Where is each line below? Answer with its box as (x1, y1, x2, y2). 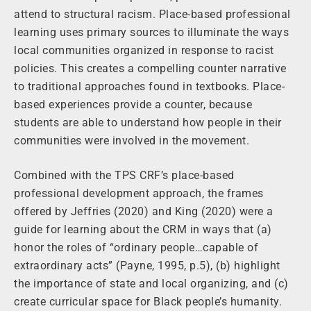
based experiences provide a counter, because (14, 98, 252, 112)
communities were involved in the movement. (14, 134, 249, 148)
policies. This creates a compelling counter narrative (14, 62, 287, 76)
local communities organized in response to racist (14, 44, 274, 58)
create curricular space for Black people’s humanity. (14, 295, 282, 309)
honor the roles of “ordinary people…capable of (14, 241, 258, 255)
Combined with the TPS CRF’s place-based (14, 169, 235, 183)
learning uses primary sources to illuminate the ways (14, 26, 289, 40)
